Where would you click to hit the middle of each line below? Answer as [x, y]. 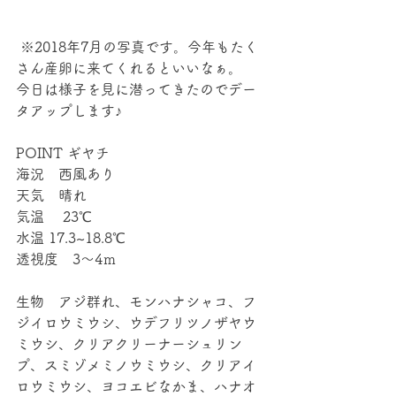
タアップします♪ [69, 110]
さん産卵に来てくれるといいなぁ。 [129, 68]
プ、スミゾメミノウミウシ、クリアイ [136, 365]
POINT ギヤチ [63, 153]
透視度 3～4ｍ [66, 259]
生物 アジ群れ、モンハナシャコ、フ [136, 301]
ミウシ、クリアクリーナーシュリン [129, 344]
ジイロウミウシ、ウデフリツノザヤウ [136, 323]
